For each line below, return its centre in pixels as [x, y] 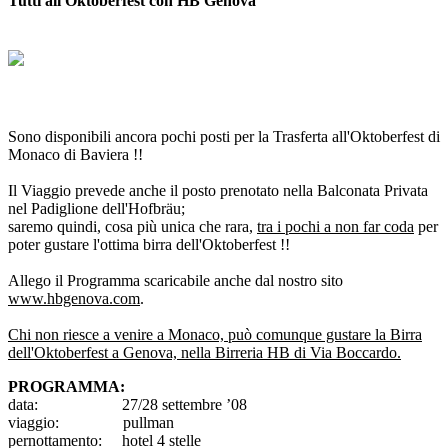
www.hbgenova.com [74, 298]
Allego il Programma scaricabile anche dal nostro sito [175, 280]
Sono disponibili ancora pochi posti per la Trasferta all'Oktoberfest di [224, 136]
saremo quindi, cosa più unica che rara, [132, 226]
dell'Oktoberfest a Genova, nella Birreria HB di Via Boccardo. [204, 352]
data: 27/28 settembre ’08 [127, 404]
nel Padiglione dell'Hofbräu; [98, 208]
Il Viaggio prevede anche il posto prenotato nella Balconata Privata [218, 190]
